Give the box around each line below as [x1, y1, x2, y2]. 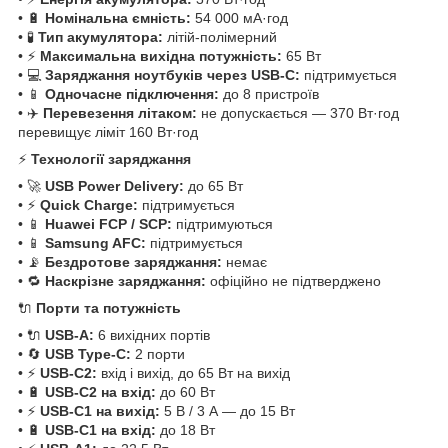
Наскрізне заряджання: [45, 272, 206, 289]
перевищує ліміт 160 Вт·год [18, 123, 198, 140]
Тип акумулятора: [38, 28, 163, 45]
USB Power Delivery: [45, 177, 184, 194]
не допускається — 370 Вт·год [197, 104, 399, 121]
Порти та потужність [36, 299, 181, 316]
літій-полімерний [163, 28, 277, 45]
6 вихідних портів [94, 326, 210, 343]
